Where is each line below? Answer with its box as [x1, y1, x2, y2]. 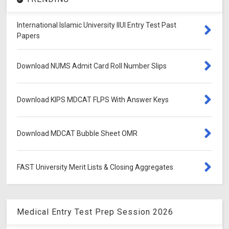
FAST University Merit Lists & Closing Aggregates [17, 163, 174, 171]
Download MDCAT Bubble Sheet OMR [17, 129, 138, 138]
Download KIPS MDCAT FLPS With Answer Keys [17, 95, 169, 104]
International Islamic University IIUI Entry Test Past [17, 20, 177, 29]
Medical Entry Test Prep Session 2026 [17, 207, 174, 217]
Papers [17, 31, 40, 40]
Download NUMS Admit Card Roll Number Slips [17, 61, 167, 70]
